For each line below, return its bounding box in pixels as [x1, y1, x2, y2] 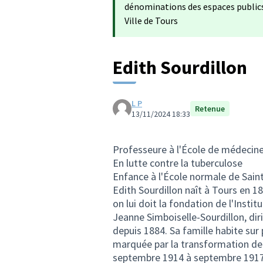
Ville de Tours [124, 15, 178, 26]
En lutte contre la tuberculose [113, 156, 242, 170]
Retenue [195, 103, 225, 114]
